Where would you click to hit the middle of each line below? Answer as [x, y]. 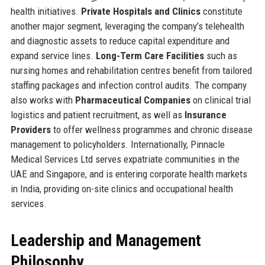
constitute [221, 11]
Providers [30, 129]
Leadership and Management [106, 240]
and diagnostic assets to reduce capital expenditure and [120, 41]
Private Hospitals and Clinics [140, 11]
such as [220, 55]
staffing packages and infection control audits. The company [128, 85]
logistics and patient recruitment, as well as [97, 114]
